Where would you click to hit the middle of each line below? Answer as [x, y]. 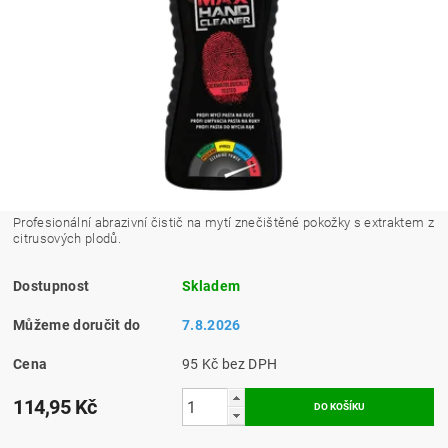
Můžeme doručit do [77, 325]
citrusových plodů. [67, 239]
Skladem [211, 286]
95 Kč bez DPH [250, 364]
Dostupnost [51, 286]
